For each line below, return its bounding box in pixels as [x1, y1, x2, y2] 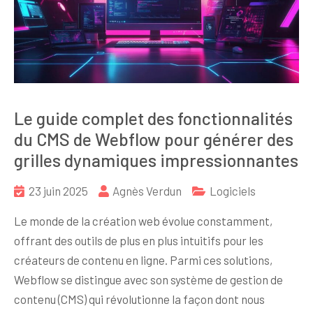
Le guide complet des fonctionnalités [14, 107, 293, 129]
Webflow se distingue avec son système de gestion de [14, 272, 283, 286]
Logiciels [210, 183, 256, 198]
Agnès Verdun [112, 183, 182, 198]
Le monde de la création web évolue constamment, [14, 213, 272, 228]
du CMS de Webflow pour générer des [14, 128, 293, 150]
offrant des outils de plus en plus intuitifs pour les [14, 233, 263, 247]
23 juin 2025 [29, 183, 88, 198]
